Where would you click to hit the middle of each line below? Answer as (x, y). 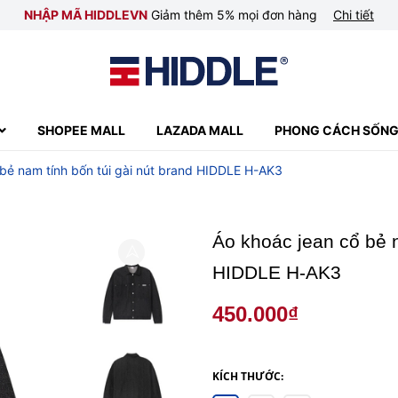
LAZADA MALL (199, 130)
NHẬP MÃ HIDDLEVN (86, 15)
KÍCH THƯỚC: (248, 376)
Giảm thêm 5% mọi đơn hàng (234, 15)
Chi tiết (354, 15)
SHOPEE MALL (81, 130)
